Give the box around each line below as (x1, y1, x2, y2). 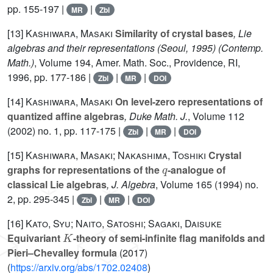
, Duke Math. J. (124, 109, 188, 124)
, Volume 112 (188, 109, 244, 124)
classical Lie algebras (7, 177, 107, 192)
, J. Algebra (107, 177, 155, 192)
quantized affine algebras (7, 109, 124, 124)
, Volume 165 (155, 177, 212, 192)
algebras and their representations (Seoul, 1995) (7, 41, 216, 55)
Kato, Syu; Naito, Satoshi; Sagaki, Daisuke (26, 216, 222, 231)
